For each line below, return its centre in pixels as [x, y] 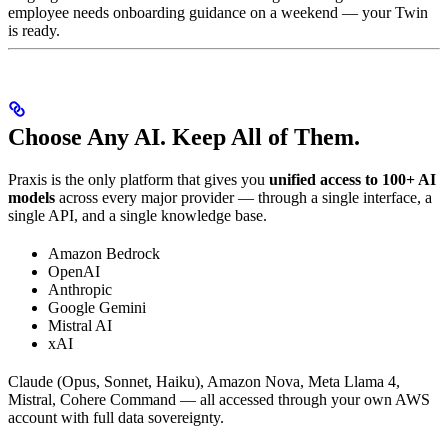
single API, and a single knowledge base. [137, 216]
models [31, 198]
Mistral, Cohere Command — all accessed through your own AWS [219, 400]
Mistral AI [80, 326]
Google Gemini [97, 308]
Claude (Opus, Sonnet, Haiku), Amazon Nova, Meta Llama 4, [204, 382]
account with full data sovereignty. [116, 418]
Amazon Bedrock [104, 254]
